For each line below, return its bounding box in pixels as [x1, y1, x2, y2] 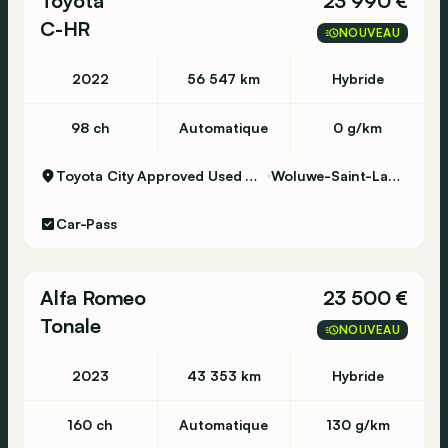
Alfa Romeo [40, 285, 146, 310]
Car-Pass [56, 215, 117, 232]
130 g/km [325, 416, 390, 433]
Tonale [40, 313, 101, 338]
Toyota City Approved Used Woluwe [245, 167, 258, 184]
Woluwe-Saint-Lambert [388, 167, 401, 184]
